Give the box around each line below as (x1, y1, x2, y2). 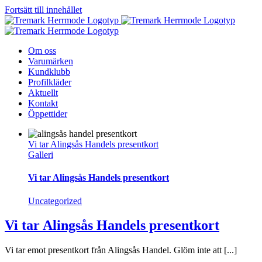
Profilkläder (28, 77, 71, 87)
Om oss (28, 46, 56, 56)
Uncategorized (28, 195, 82, 206)
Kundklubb (28, 67, 70, 77)
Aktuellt (28, 88, 58, 98)
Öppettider (28, 109, 67, 119)
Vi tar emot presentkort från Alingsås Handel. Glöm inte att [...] (5, 245, 237, 256)
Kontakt (28, 98, 58, 108)
